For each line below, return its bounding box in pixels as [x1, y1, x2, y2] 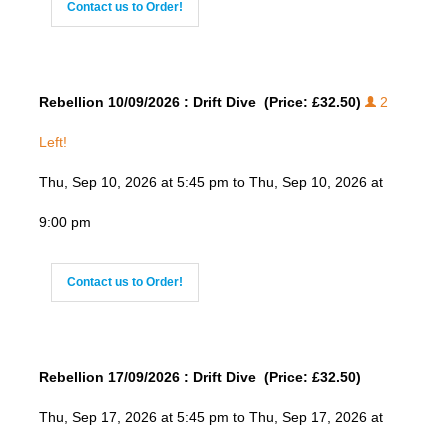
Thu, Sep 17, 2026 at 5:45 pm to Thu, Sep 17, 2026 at [38, 409, 383, 426]
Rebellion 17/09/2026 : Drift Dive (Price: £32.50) [38, 369, 361, 386]
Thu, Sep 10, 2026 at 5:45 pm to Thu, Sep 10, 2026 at [38, 174, 383, 191]
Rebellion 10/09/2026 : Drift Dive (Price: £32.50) [38, 94, 365, 111]
